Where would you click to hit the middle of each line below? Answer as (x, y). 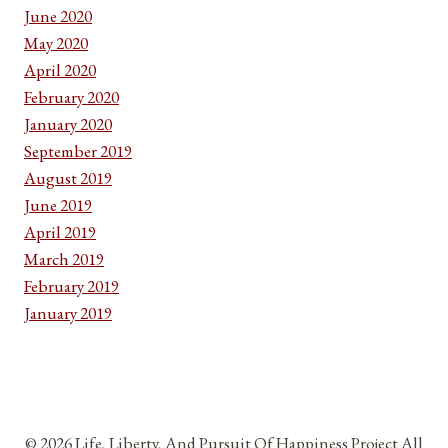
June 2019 (58, 204)
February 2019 (71, 285)
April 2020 (60, 69)
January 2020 (68, 123)
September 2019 (78, 150)
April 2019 (60, 231)
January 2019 (68, 312)
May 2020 (56, 42)
